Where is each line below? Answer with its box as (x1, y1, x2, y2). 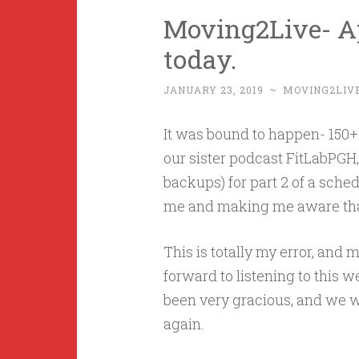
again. (163, 314, 204, 333)
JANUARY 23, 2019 (163, 83, 264, 96)
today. (163, 42, 236, 76)
